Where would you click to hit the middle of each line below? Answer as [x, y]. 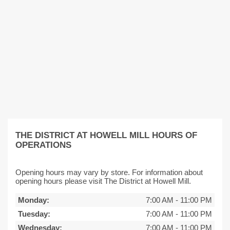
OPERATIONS [43, 145]
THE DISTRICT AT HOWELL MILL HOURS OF [106, 135]
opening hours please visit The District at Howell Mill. [103, 181]
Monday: [34, 200]
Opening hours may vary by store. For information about [109, 172]
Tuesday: [34, 214]
